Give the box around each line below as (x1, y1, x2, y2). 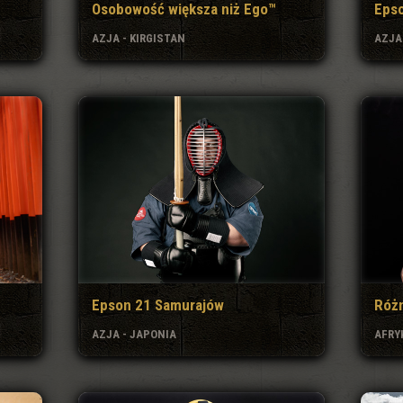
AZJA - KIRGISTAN (92, 31, 186, 45)
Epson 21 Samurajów (92, 296, 225, 315)
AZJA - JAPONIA (92, 327, 177, 342)
